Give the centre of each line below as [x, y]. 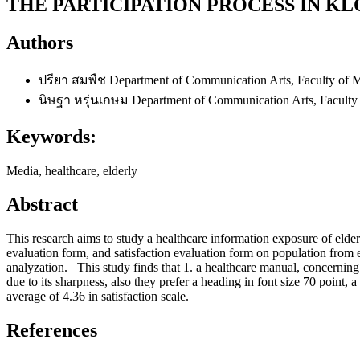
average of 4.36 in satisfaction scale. [98, 297]
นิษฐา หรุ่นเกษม [85, 100]
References [52, 331]
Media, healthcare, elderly [72, 170]
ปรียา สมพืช [74, 80]
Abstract [42, 205]
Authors [40, 42]
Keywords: [51, 136]
